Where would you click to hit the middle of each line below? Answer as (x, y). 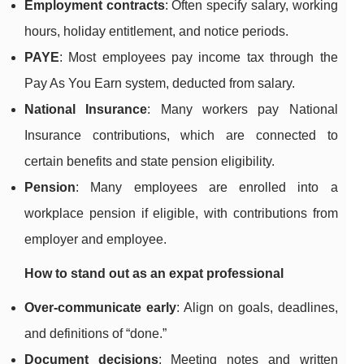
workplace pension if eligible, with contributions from (181, 214)
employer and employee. (95, 240)
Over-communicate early (100, 308)
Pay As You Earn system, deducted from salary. (160, 84)
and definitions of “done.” (95, 334)
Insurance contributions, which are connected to (181, 136)
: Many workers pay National (243, 110)
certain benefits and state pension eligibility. (149, 162)
